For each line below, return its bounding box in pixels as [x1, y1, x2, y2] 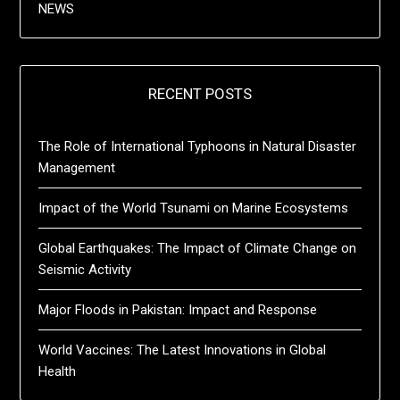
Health [38, 362, 77, 379]
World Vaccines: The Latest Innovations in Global [38, 341, 327, 358]
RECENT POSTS [148, 84, 252, 103]
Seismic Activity [38, 261, 132, 278]
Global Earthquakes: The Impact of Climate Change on [38, 239, 357, 256]
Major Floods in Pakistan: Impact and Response [38, 301, 318, 318]
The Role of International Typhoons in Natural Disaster [38, 137, 357, 154]
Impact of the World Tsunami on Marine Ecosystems [38, 199, 349, 216]
